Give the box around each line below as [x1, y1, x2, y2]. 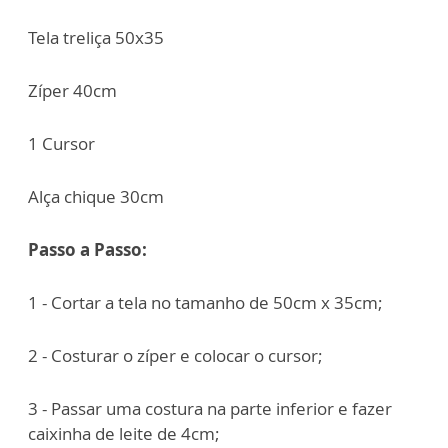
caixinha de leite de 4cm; [28, 422, 220, 446]
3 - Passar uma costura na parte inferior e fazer [28, 397, 392, 421]
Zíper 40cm [28, 79, 117, 103]
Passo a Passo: [28, 238, 147, 262]
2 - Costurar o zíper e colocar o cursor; [28, 344, 323, 368]
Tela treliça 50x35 [28, 26, 164, 50]
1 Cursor [28, 132, 95, 156]
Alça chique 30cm [28, 185, 164, 209]
